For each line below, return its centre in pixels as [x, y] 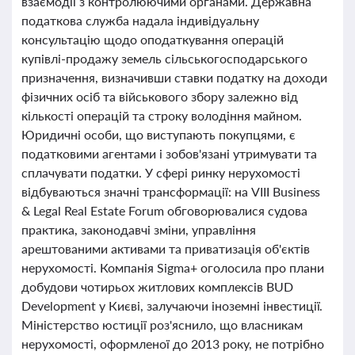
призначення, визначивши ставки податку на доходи [174, 77]
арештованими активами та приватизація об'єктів [166, 248]
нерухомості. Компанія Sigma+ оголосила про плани [173, 267]
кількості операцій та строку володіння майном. [162, 115]
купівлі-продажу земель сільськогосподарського [164, 58]
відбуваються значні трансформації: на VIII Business [171, 191]
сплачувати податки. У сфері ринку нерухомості [161, 172]
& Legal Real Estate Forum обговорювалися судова [164, 210]
